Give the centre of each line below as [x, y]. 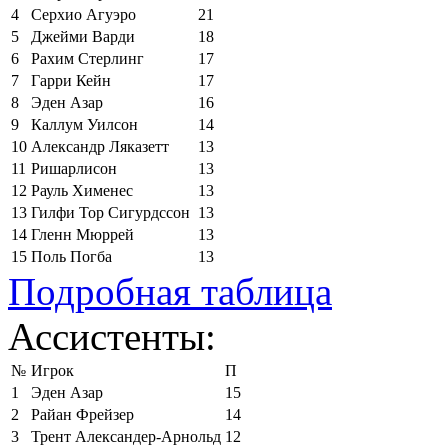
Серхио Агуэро [83, 14]
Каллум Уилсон [84, 124]
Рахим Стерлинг [87, 58]
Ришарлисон [74, 168]
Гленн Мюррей [82, 234]
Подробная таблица [170, 291]
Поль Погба [71, 256]
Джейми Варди [83, 36]
